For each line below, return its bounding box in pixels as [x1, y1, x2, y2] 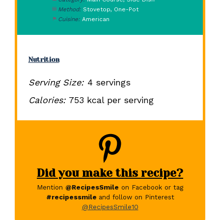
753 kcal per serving [68, 95, 154, 106]
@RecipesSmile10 [82, 203, 138, 211]
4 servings [87, 77, 131, 88]
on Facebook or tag [119, 183, 183, 192]
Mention [37, 183, 65, 192]
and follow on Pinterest [98, 193, 174, 201]
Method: [58, 5, 82, 13]
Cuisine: [58, 15, 81, 23]
